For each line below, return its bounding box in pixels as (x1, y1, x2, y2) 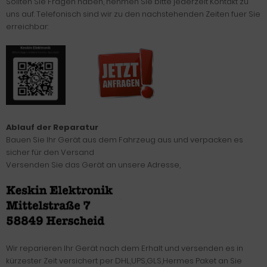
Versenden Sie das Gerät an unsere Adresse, (6, 159, 181, 170)
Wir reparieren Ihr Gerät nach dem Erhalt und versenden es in (6, 243, 243, 254)
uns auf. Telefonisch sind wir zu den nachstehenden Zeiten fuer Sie (6, 8, 260, 20)
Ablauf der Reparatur (6, 122, 98, 133)
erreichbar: (6, 21, 48, 32)
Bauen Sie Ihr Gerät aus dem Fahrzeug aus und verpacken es (6, 134, 243, 145)
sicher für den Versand (6, 147, 94, 158)
